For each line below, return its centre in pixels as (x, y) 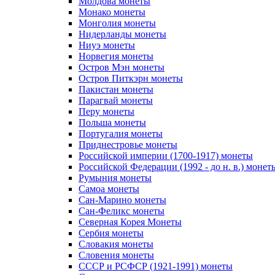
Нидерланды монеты (122, 34)
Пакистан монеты (116, 89)
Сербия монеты (111, 233)
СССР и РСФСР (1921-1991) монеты (156, 266)
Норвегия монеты (116, 56)
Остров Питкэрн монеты (131, 78)
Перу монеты (107, 111)
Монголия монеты (117, 23)
